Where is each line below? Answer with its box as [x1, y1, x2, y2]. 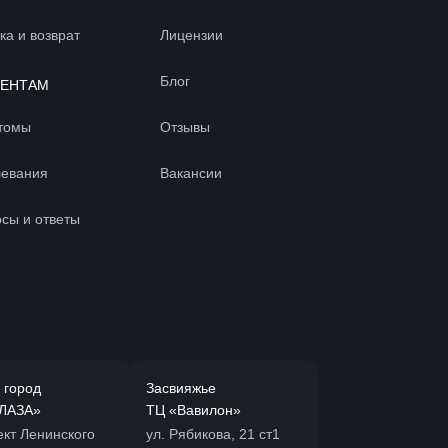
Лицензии [159, 27, 223, 44]
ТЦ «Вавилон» [145, 402, 241, 419]
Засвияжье [145, 380, 216, 397]
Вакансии [159, 165, 222, 182]
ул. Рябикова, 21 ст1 [145, 426, 280, 443]
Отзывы [159, 119, 210, 136]
